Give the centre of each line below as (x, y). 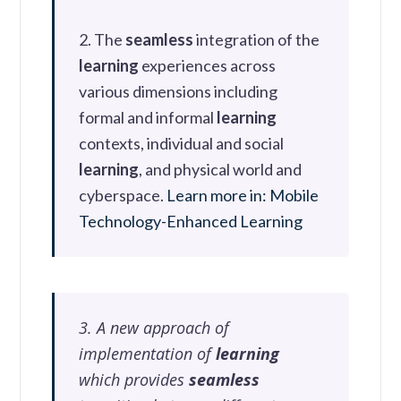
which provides (134, 379)
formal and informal (148, 117)
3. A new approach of (154, 327)
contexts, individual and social (182, 143)
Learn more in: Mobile (243, 195)
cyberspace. (123, 195)
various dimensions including (179, 91)
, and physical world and (221, 169)
